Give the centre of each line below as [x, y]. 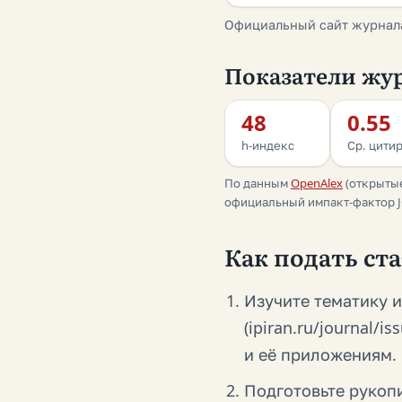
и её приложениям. [320, 355]
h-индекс [268, 146]
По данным [258, 184]
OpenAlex [317, 184]
